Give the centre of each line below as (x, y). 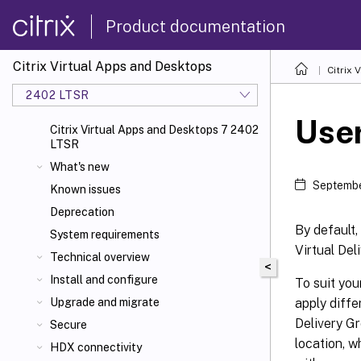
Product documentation (195, 26)
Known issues (85, 189)
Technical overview (100, 257)
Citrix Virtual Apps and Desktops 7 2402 (154, 130)
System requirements (105, 234)
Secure (68, 325)
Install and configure (104, 280)
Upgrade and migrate (105, 302)
